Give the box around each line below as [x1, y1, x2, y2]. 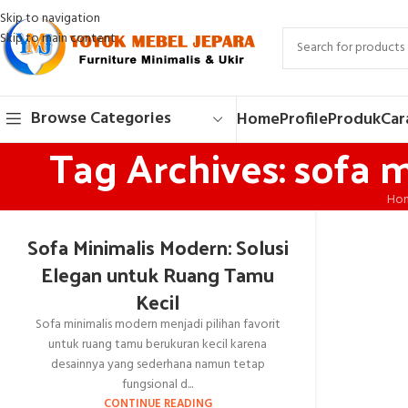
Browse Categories [31, 106, 171, 132]
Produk [328, 106, 381, 133]
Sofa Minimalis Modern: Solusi [26, 229, 289, 265]
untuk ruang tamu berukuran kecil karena [48, 334, 268, 355]
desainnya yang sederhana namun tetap [50, 354, 265, 375]
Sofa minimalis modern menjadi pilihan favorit [35, 314, 280, 335]
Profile [280, 106, 328, 133]
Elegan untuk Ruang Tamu [41, 256, 275, 292]
